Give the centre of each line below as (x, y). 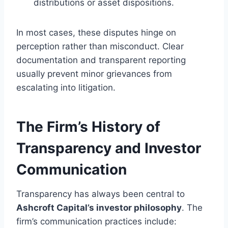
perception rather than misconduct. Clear (100, 47)
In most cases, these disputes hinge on (96, 33)
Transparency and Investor (109, 148)
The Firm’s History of (88, 127)
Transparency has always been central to (101, 194)
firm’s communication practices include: (96, 222)
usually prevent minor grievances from (94, 74)
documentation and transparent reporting (101, 60)
